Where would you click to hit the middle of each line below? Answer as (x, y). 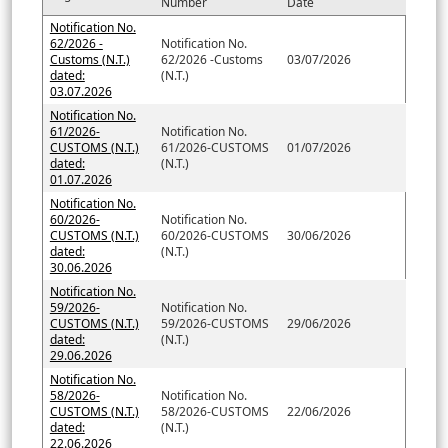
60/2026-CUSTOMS (214, 235)
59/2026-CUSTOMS (214, 323)
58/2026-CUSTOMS (214, 411)
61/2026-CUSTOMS (214, 147)
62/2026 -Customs (211, 59)
